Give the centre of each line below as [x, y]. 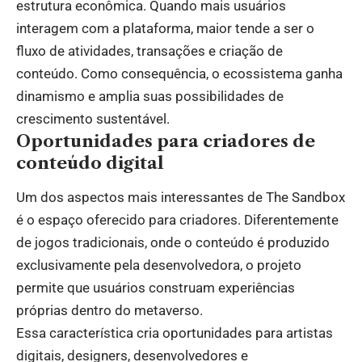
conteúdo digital [90, 163]
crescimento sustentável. [93, 119]
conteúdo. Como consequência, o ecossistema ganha [179, 74]
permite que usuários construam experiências [156, 288]
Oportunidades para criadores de [166, 141]
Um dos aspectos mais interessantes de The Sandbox [181, 198]
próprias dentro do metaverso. [109, 311]
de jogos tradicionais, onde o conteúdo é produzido [173, 243]
